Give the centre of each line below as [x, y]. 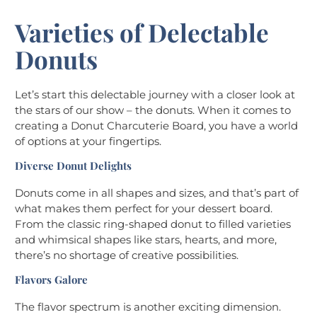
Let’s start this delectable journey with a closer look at [155, 95]
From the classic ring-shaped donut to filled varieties [153, 224]
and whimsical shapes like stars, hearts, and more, [146, 240]
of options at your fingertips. [88, 142]
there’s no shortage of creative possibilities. [127, 255]
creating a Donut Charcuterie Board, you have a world [156, 126]
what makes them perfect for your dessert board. [144, 209]
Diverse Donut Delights [73, 166]
